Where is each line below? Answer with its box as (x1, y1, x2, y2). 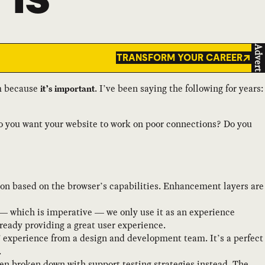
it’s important (40, 82, 95, 94)
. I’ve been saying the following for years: (95, 81, 263, 95)
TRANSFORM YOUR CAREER (116, 52, 243, 64)
